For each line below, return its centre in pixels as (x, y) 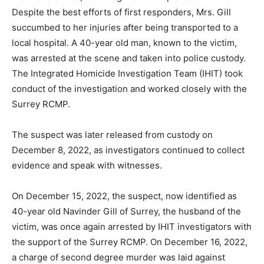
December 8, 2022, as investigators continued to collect (128, 150)
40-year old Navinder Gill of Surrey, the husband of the (126, 211)
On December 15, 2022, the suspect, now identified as (124, 196)
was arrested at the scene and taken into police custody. (129, 58)
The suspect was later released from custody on (112, 134)
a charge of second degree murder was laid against (118, 257)
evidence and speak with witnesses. (87, 165)
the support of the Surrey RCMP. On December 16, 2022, (130, 242)
